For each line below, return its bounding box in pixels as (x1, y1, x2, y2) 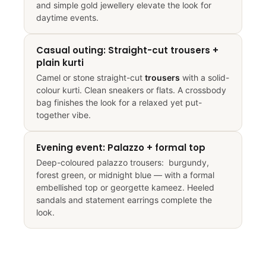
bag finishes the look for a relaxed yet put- (36, 101, 202, 112)
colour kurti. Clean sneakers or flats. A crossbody (36, 88, 226, 99)
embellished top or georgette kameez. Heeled (36, 186, 214, 197)
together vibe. (36, 113, 91, 124)
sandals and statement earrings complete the (36, 198, 212, 209)
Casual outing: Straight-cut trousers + (36, 47, 218, 61)
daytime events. (36, 16, 99, 27)
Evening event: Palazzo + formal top (36, 145, 205, 158)
